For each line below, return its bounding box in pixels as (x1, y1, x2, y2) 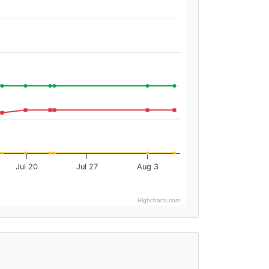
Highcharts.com (138, 196, 180, 204)
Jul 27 (76, 162, 98, 171)
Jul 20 (15, 162, 38, 171)
